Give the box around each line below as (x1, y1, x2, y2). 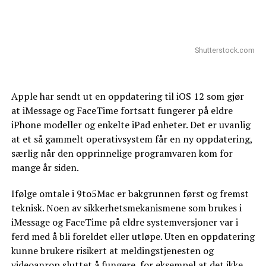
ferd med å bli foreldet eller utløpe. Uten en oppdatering (11, 230, 255, 243)
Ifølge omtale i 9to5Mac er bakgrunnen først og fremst (11, 187, 249, 200)
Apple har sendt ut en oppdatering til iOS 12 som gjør (11, 90, 244, 103)
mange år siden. (11, 161, 79, 174)
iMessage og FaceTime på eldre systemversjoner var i (11, 216, 238, 229)
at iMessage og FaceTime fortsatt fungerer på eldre (11, 104, 233, 117)
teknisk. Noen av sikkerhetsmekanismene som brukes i (11, 201, 242, 214)
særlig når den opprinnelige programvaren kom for (11, 147, 233, 160)
